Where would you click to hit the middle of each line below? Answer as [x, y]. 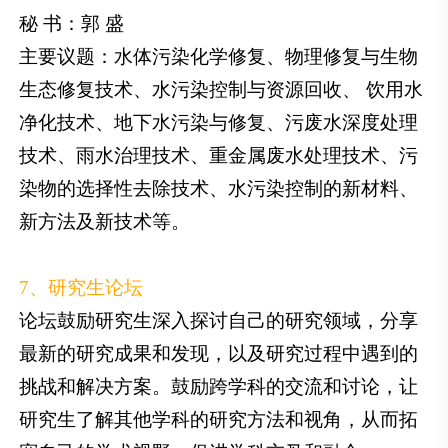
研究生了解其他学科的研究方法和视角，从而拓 [219, 420]
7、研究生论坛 [81, 288]
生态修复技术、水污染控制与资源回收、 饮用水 [221, 90]
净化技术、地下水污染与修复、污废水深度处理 [219, 123]
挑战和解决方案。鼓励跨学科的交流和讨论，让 [219, 387]
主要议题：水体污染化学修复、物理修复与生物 [219, 57]
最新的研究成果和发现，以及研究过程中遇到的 [219, 354]
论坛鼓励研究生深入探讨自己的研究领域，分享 [219, 321]
